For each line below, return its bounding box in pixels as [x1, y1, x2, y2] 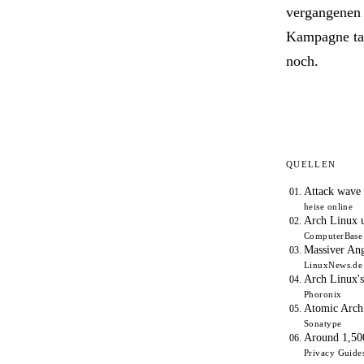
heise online [304, 201, 353, 211]
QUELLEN [286, 158, 336, 169]
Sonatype [304, 318, 342, 328]
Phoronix [304, 288, 342, 299]
